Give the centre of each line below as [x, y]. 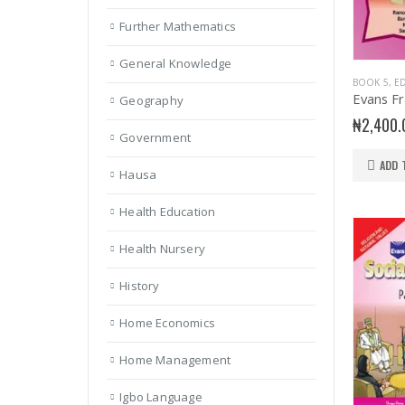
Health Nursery [163, 249]
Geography [152, 101]
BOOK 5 [370, 83]
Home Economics [168, 323]
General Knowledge [176, 64]
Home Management [175, 360]
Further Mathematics [178, 27]
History [140, 286]
